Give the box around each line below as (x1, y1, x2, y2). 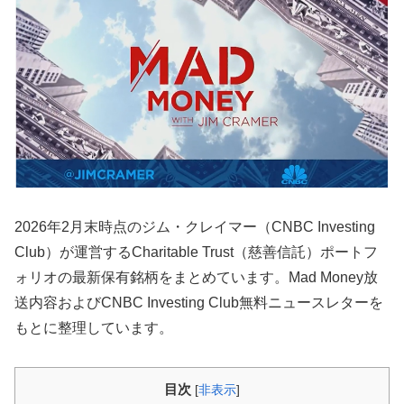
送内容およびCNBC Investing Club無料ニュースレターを (14, 295, 383, 311)
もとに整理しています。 (14, 320, 173, 336)
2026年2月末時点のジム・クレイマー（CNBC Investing (14, 219, 375, 235)
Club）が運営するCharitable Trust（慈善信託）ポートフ (14, 244, 378, 261)
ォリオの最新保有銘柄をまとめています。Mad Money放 (14, 270, 378, 286)
